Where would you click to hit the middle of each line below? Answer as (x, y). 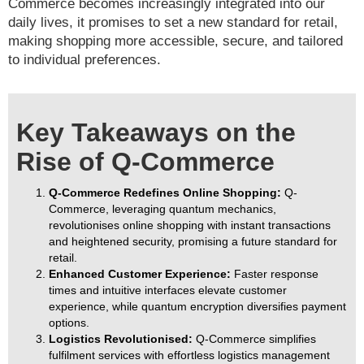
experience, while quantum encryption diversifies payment (197, 307)
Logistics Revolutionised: (122, 339)
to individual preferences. (84, 60)
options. (69, 323)
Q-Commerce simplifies (256, 339)
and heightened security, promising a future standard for (193, 242)
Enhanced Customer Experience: (140, 274)
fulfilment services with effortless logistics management (189, 355)
